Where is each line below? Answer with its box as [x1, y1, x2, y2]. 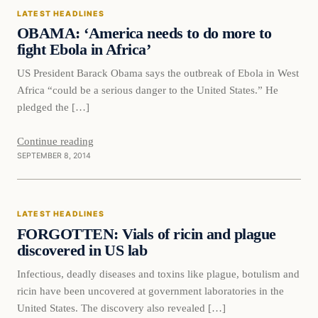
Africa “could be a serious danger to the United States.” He [17, 84, 278, 97]
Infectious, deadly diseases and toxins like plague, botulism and [17, 267, 300, 280]
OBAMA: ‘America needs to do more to [17, 25, 272, 43]
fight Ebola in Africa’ [17, 41, 151, 59]
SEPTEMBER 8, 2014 [17, 151, 91, 161]
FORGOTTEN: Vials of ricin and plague [17, 226, 276, 243]
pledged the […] [17, 101, 89, 114]
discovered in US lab [17, 242, 148, 260]
